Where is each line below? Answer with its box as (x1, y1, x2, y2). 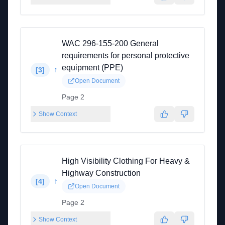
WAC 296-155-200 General (62, 39, 159, 48)
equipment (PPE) (62, 63, 123, 72)
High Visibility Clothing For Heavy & (62, 157, 190, 165)
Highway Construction (62, 169, 141, 177)
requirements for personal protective (62, 51, 189, 60)
